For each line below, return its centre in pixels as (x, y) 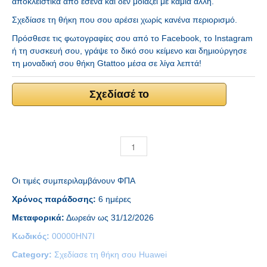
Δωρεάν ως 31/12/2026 (109, 218)
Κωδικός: (32, 236)
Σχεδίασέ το (119, 94)
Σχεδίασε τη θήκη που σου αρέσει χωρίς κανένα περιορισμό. (125, 20)
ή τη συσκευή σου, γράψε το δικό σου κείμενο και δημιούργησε (129, 51)
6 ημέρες (114, 199)
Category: (33, 254)
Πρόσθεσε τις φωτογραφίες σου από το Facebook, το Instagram (132, 38)
